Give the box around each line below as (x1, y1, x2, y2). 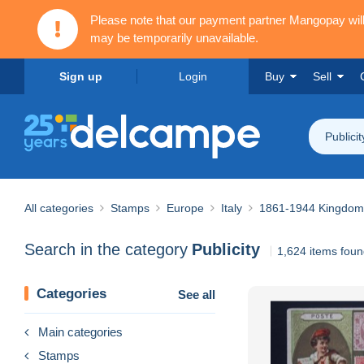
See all (178, 287, 215, 301)
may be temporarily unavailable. (90, 31, 258, 45)
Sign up (58, 70, 102, 83)
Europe (167, 201, 204, 214)
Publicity (192, 240, 260, 259)
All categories (24, 201, 93, 214)
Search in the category (24, 240, 188, 259)
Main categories (38, 324, 123, 339)
